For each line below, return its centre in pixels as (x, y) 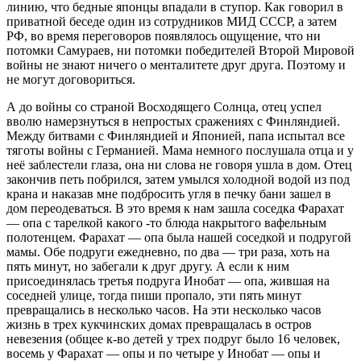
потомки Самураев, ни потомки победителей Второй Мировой (180, 51)
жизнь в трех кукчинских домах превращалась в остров (159, 325)
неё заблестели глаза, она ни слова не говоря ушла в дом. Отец (179, 165)
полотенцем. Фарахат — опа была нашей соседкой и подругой (179, 238)
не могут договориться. (71, 80)
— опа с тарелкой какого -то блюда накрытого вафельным (166, 223)
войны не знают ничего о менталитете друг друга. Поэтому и (176, 65)
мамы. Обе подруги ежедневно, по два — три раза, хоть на (168, 252)
